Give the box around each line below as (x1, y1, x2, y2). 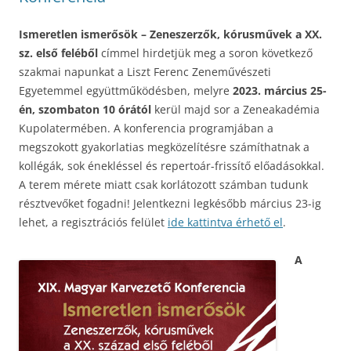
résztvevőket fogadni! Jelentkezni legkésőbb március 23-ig (19, 195, 321, 211)
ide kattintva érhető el (168, 214, 283, 230)
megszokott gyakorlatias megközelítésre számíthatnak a (19, 139, 309, 154)
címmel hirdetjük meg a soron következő (98, 45, 313, 60)
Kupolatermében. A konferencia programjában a (19, 120, 273, 136)
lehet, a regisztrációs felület (19, 214, 168, 230)
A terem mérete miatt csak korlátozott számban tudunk (19, 176, 308, 192)
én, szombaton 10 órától (19, 101, 151, 117)
